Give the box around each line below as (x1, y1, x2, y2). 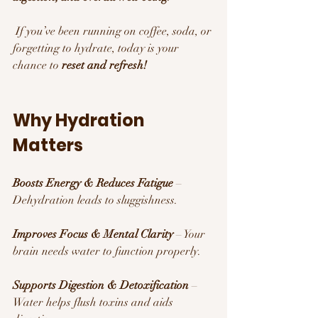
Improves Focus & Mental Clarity (13, 226, 173, 241)
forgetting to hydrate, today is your (13, 40, 182, 55)
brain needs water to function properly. (13, 243, 201, 258)
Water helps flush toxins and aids (13, 295, 176, 309)
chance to (13, 57, 62, 72)
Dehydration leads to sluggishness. (13, 192, 177, 207)
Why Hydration (13, 108, 148, 132)
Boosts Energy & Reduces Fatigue (13, 175, 173, 190)
